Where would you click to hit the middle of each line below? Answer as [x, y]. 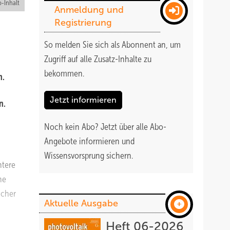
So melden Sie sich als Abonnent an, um [112, 45]
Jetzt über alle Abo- [133, 127]
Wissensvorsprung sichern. [89, 156]
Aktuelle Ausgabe [81, 203]
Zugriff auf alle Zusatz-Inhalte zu [98, 59]
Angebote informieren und [89, 141]
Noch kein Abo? [72, 127]
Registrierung [83, 23]
